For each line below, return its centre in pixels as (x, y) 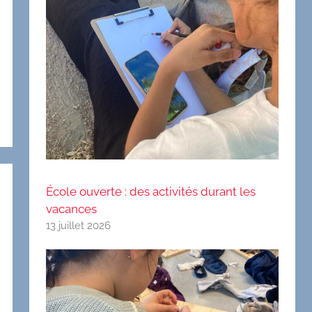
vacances (72, 209)
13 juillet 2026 (79, 226)
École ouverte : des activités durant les (151, 192)
